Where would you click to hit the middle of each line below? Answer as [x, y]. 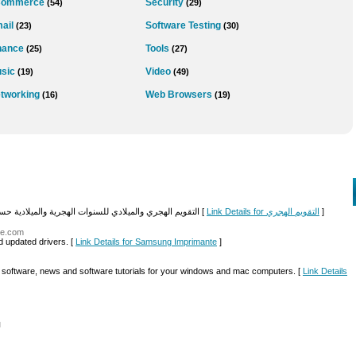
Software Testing [183, 25]
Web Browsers [179, 95]
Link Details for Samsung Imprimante [146, 242]
